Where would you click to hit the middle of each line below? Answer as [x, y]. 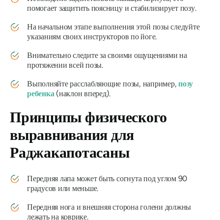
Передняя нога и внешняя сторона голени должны [109, 207]
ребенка [41, 94]
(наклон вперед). [82, 94]
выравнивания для [72, 135]
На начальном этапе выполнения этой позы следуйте [113, 27]
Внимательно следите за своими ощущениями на [107, 55]
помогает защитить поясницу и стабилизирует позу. [112, 8]
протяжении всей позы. [65, 65]
